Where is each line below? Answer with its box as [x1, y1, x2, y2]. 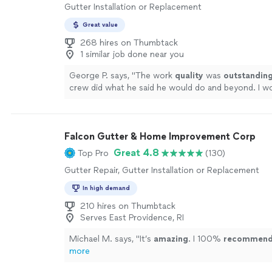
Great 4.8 [114, 147, 159, 158]
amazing [154, 234, 188, 244]
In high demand [83, 184, 130, 192]
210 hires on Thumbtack [80, 201, 175, 211]
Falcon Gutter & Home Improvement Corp [64, 131, 256, 142]
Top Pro [78, 148, 109, 158]
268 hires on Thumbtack [80, 38, 178, 48]
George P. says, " [69, 70, 135, 81]
